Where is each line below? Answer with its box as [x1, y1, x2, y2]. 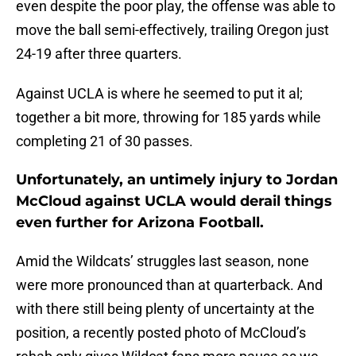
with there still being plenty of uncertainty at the [16, 300, 315, 318]
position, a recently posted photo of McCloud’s [16, 324, 306, 342]
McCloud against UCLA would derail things [16, 192, 332, 211]
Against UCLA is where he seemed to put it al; [16, 85, 303, 103]
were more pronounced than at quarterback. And [16, 277, 323, 294]
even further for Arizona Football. [16, 214, 264, 232]
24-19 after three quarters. [16, 45, 182, 63]
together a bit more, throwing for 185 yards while [16, 109, 321, 126]
